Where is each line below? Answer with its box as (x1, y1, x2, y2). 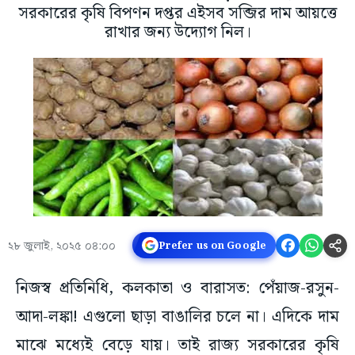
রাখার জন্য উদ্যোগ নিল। (104, 20, 251, 46)
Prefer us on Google (158, 237, 266, 254)
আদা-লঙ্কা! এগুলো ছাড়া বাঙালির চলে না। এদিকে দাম (16, 304, 339, 330)
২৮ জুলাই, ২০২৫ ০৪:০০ (8, 237, 116, 257)
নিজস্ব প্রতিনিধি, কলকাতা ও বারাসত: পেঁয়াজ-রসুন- (16, 276, 339, 302)
